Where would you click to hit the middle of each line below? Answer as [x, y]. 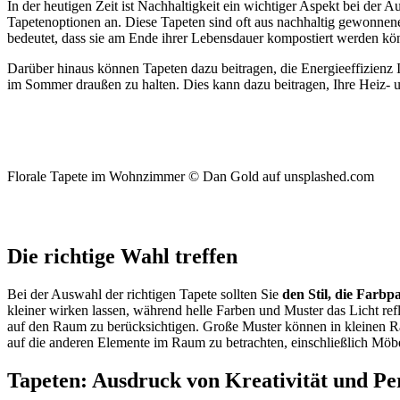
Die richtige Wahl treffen [122, 256]
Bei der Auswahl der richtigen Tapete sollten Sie [145, 294]
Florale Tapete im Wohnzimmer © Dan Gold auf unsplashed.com [191, 176]
